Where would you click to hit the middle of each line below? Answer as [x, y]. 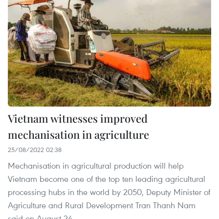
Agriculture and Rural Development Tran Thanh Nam [102, 205]
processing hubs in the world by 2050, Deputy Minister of [109, 192]
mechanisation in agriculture [78, 134]
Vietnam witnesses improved [78, 118]
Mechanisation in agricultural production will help [96, 165]
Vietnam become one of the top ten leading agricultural [107, 178]
